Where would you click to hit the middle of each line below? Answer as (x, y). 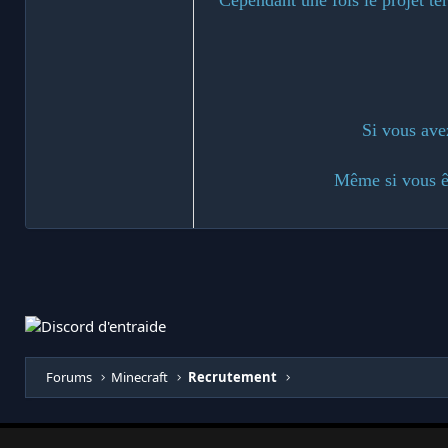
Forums (69, 376)
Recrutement (232, 376)
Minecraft (140, 376)
